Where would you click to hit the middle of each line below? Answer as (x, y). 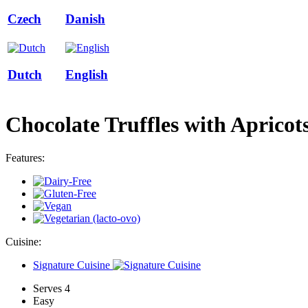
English (87, 75)
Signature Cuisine (71, 265)
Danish (85, 19)
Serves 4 (52, 289)
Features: (25, 158)
